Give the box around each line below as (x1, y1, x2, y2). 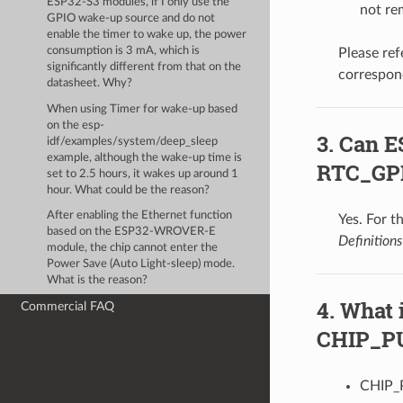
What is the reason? (47, 274, 148, 287)
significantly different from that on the (47, 61, 242, 74)
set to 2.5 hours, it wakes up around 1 (47, 167, 239, 180)
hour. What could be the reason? (47, 184, 210, 196)
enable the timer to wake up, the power (47, 29, 247, 41)
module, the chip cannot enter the (47, 242, 219, 255)
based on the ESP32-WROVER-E (47, 226, 217, 238)
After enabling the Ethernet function (47, 210, 233, 222)
